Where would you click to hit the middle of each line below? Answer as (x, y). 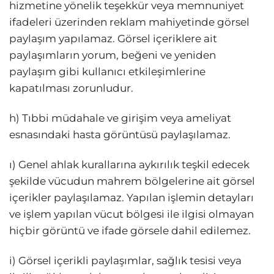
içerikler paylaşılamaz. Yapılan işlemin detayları (131, 198)
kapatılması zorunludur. (71, 88)
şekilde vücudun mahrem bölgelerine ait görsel (132, 181)
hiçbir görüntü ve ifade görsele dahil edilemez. (130, 231)
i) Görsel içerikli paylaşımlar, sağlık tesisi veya (125, 261)
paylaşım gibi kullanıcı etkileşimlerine (107, 72)
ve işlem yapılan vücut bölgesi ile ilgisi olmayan (131, 214)
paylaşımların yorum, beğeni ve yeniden (113, 55)
